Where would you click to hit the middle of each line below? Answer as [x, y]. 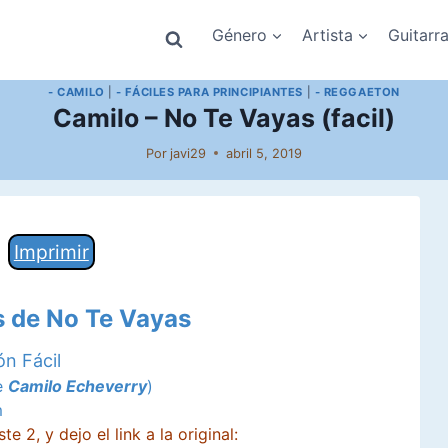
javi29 [188, 153]
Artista [327, 35]
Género [239, 35]
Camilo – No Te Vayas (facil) [224, 118]
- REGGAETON [357, 92]
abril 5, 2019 [264, 153]
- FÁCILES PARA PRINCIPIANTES [209, 92]
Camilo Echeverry [77, 385]
